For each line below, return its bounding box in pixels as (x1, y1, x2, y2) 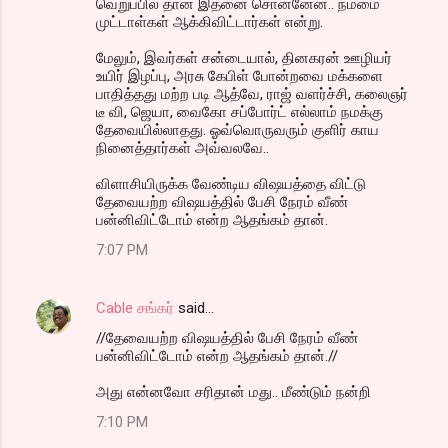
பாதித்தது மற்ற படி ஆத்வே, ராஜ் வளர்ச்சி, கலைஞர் (96, 84, 408, 103)
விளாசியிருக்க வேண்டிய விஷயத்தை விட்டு (96, 174, 366, 193)
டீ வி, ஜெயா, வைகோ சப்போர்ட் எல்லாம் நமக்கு (96, 102, 383, 121)
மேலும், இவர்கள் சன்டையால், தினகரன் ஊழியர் (96, 48, 392, 67)
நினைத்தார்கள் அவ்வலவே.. (96, 138, 269, 157)
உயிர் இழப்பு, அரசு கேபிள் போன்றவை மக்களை (96, 66, 383, 85)
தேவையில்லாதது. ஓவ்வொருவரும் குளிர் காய (96, 120, 379, 139)
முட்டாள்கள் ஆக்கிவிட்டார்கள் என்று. (96, 12, 323, 31)
